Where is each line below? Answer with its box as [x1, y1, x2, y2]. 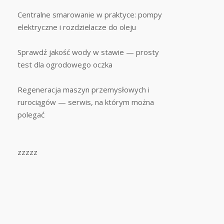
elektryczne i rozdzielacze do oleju [17, 22, 136, 32]
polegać [17, 109, 45, 119]
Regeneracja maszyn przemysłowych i [17, 84, 150, 94]
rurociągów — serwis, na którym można [17, 97, 154, 107]
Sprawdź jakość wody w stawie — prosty [17, 47, 159, 57]
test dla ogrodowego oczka [17, 59, 113, 69]
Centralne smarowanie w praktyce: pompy [17, 9, 162, 19]
